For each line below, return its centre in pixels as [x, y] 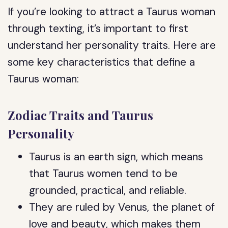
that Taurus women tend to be [104, 174]
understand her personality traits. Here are [112, 45]
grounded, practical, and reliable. [108, 190]
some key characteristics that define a [102, 62]
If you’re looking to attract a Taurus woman [112, 12]
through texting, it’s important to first [98, 28]
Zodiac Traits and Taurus [81, 115]
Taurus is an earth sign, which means [116, 157]
